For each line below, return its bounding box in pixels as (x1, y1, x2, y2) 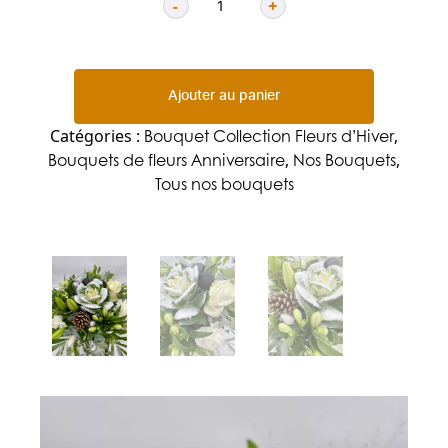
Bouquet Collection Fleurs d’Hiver (144, 124, 394, 147)
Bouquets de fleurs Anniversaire (48, 148, 285, 171)
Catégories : (50, 125, 144, 147)
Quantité (191, 8, 255, 25)
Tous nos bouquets (154, 172, 294, 195)
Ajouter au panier (168, 89, 280, 103)
